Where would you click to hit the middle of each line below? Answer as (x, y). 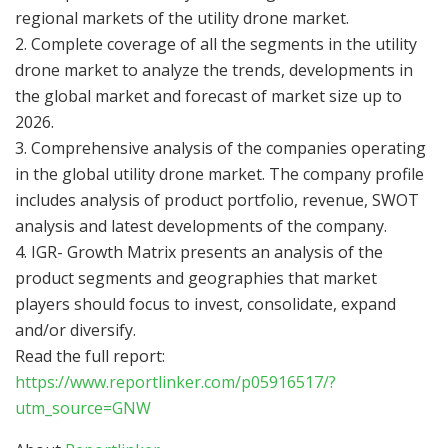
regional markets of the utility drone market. (182, 17)
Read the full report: (90, 355)
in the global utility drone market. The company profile (219, 173)
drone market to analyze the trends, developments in (214, 69)
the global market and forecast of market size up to (208, 95)
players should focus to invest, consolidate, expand (205, 303)
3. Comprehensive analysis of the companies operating (220, 147)
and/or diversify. (75, 329)
